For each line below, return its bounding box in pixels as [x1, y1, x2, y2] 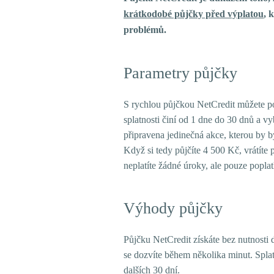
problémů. [124, 24, 166, 35]
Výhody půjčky [124, 199, 223, 217]
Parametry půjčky [124, 64, 237, 82]
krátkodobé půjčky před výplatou [124, 9, 264, 19]
